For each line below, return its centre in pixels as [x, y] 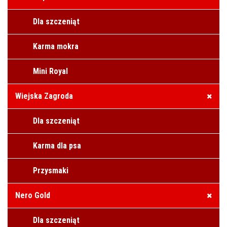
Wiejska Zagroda [44, 96]
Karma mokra [56, 47]
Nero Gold [33, 196]
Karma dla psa [57, 146]
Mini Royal [50, 71]
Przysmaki [51, 171]
